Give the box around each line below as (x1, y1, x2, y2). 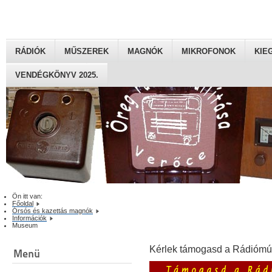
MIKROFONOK (182, 47, 236, 56)
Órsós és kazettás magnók (12, 207, 93, 215)
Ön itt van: (12, 192, 46, 200)
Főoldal (12, 200, 33, 208)
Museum (12, 222, 38, 229)
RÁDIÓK (15, 47, 46, 56)
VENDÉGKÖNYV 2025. (15, 70, 98, 80)
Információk (12, 214, 47, 222)
